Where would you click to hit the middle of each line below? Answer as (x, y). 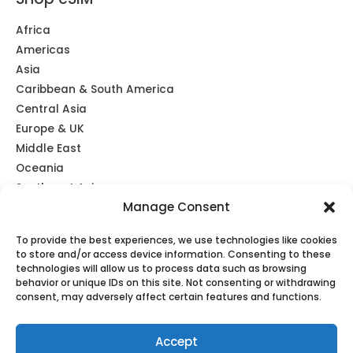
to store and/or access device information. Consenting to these (173, 254)
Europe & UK (50, 128)
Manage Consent (176, 207)
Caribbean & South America (95, 89)
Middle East (48, 148)
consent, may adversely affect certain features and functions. (169, 297)
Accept (176, 341)
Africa (33, 30)
